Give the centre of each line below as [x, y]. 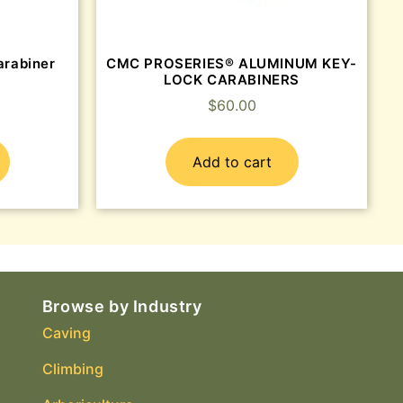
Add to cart [232, 162]
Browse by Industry [122, 307]
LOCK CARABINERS [232, 79]
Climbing [72, 369]
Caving [66, 333]
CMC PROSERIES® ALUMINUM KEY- [232, 63]
